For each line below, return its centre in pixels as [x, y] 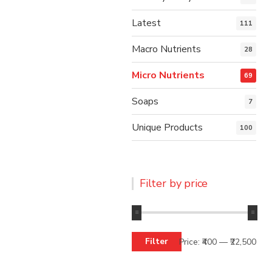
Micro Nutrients [168, 75]
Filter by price [174, 183]
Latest [146, 23]
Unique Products [167, 127]
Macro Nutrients [166, 49]
